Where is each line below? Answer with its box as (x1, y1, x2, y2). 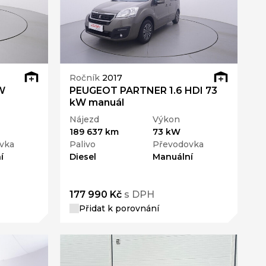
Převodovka (152, 139, 204, 150)
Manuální (152, 151, 193, 163)
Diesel (69, 151, 97, 163)
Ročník (69, 72, 103, 83)
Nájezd (69, 114, 100, 125)
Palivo (69, 139, 96, 150)
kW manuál (69, 97, 125, 109)
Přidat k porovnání (79, 202, 160, 214)
